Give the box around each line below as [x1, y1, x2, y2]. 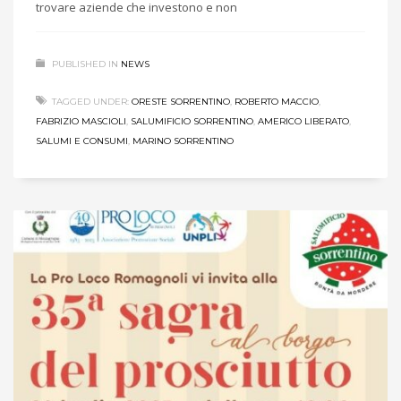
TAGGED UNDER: [52, 95, 129, 107]
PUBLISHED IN [52, 57, 118, 70]
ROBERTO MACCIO [235, 95, 319, 107]
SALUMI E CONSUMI [36, 134, 128, 147]
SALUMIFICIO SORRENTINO [131, 115, 253, 127]
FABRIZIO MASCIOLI [36, 115, 126, 127]
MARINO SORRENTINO [132, 134, 234, 147]
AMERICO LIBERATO [258, 115, 349, 127]
